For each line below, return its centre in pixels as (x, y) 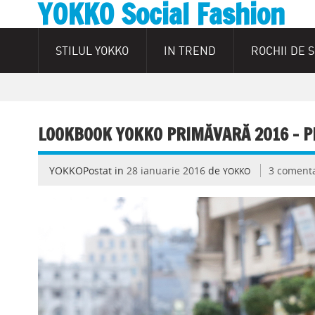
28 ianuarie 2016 (166, 170)
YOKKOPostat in (88, 170)
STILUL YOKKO (92, 51)
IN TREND (189, 51)
